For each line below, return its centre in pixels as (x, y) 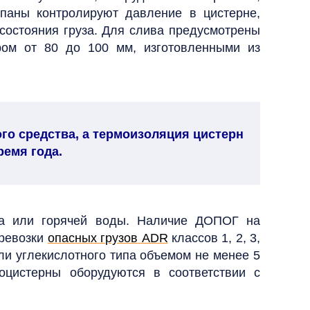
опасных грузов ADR (108, 238)
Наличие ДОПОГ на (199, 221)
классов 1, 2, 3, (214, 238)
